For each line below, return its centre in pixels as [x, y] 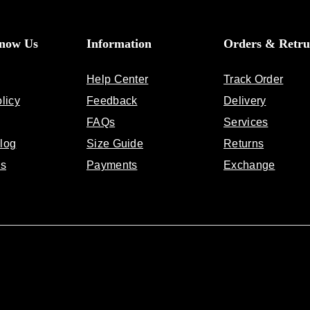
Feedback [112, 101]
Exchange [249, 165]
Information [119, 44]
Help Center [118, 80]
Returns [244, 144]
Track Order [254, 80]
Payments [112, 165]
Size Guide [115, 144]
